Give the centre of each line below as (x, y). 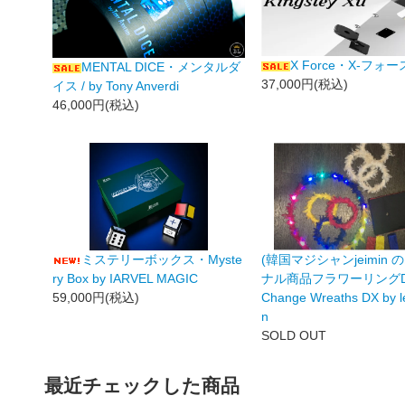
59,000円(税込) (96, 298)
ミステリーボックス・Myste (162, 260)
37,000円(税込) (305, 85)
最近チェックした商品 (142, 385)
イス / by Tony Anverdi (116, 85)
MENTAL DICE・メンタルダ (161, 66)
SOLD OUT (294, 336)
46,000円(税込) (96, 104)
